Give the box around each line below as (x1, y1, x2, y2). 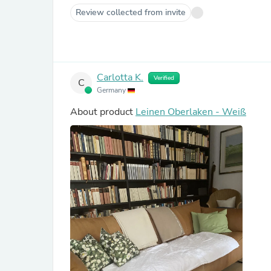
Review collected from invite (76, 7, 186, 18)
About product (70, 105, 135, 119)
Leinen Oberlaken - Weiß (135, 105, 246, 119)
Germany (97, 85, 128, 95)
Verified (154, 74, 174, 82)
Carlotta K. (97, 71, 143, 85)
